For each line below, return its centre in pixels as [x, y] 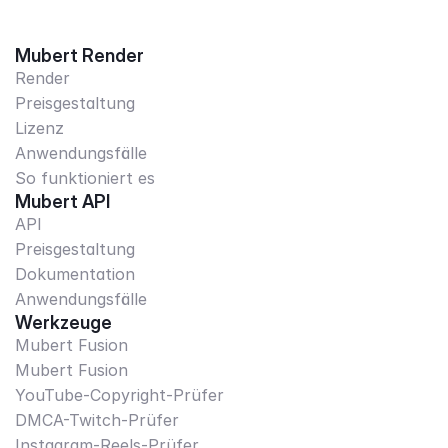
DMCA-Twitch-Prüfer [97, 420]
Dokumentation [75, 274]
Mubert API [62, 201]
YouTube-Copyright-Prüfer [119, 395]
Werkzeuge [63, 322]
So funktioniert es [85, 178]
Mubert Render [79, 55]
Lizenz [39, 128]
